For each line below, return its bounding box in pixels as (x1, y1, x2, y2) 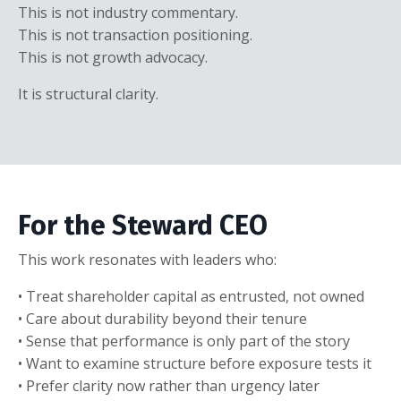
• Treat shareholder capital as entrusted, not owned (18, 286, 364, 306)
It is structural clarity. (18, 83, 158, 104)
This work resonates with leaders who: (18, 249, 277, 269)
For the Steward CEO (18, 209, 268, 242)
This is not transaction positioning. (18, 24, 252, 45)
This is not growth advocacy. (18, 47, 208, 67)
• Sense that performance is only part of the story (18, 330, 350, 351)
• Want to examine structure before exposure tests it (18, 353, 371, 373)
